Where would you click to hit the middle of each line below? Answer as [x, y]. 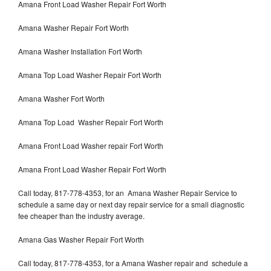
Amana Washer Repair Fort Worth [73, 27]
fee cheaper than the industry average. [81, 215]
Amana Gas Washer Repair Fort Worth [81, 239]
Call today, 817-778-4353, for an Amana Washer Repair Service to [128, 192]
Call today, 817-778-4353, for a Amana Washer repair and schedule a [133, 263]
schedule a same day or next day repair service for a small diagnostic [131, 204]
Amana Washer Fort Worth [61, 98]
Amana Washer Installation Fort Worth [80, 51]
